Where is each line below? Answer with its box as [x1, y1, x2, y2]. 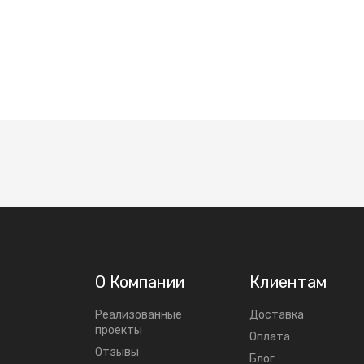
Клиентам [249, 272, 327, 292]
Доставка [249, 308, 304, 322]
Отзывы [95, 345, 139, 359]
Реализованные [95, 308, 182, 322]
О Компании [95, 272, 184, 292]
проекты [95, 323, 142, 337]
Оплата [249, 330, 290, 344]
